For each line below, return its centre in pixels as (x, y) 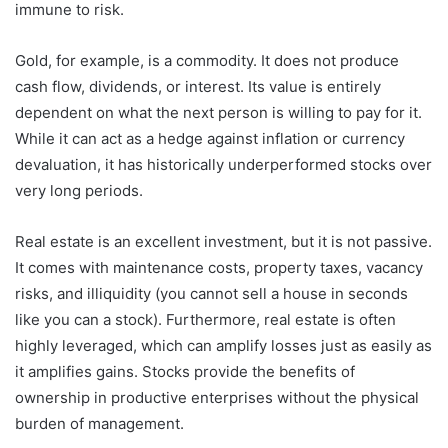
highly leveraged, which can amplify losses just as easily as (223, 346)
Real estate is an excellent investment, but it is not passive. (223, 242)
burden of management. (99, 424)
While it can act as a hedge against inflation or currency (210, 139)
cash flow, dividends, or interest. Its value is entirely (198, 87)
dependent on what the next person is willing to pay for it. (218, 113)
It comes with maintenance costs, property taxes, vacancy (219, 268)
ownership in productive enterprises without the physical (217, 398)
